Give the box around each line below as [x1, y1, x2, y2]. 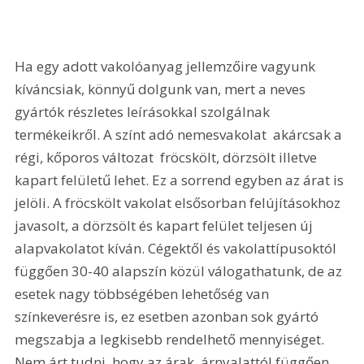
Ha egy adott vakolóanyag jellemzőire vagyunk [15, 57, 319, 76]
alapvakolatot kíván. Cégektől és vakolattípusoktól [15, 239, 340, 258]
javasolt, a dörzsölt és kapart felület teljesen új [15, 216, 317, 236]
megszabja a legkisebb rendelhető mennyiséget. [15, 330, 328, 349]
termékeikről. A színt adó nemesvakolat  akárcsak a [15, 125, 346, 145]
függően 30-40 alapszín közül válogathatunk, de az [15, 262, 346, 281]
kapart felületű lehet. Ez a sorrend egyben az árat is [15, 171, 348, 190]
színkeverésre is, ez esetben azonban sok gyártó [15, 307, 323, 327]
